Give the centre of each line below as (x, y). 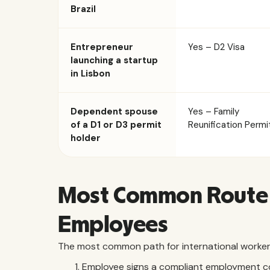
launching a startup (114, 60)
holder (86, 138)
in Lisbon (90, 74)
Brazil (83, 9)
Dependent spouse (114, 111)
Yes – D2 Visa (216, 47)
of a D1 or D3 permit (116, 125)
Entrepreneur (102, 47)
